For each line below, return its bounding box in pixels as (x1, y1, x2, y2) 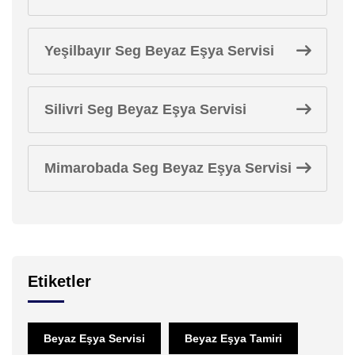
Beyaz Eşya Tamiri (185, 331, 282, 345)
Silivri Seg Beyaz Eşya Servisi (44, 101, 246, 117)
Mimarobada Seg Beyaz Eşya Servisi (44, 159, 292, 176)
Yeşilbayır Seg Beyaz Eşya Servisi (44, 42, 274, 59)
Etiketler (28, 272, 91, 290)
